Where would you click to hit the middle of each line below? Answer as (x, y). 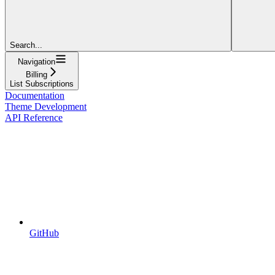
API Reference (34, 117)
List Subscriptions (42, 83)
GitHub (44, 233)
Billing (36, 74)
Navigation (36, 61)
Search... (26, 45)
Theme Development (46, 106)
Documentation (35, 95)
